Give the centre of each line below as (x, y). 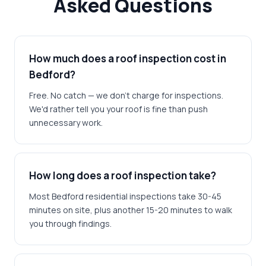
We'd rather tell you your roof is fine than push (118, 109)
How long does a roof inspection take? (123, 175)
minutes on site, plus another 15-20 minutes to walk (131, 210)
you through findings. (70, 224)
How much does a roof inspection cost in (128, 58)
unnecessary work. (66, 123)
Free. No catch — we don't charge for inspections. (126, 95)
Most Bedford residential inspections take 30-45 (125, 196)
